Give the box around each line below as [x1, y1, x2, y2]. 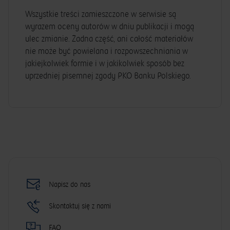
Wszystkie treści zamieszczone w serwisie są [25, 9, 176, 20]
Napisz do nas [49, 180, 90, 189]
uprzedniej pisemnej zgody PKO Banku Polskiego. [25, 71, 193, 81]
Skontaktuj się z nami [49, 202, 111, 211]
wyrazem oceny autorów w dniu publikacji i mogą [25, 22, 194, 32]
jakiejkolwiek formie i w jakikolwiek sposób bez [25, 59, 184, 69]
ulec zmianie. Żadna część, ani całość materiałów [25, 34, 193, 44]
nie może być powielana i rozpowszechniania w [25, 46, 188, 56]
